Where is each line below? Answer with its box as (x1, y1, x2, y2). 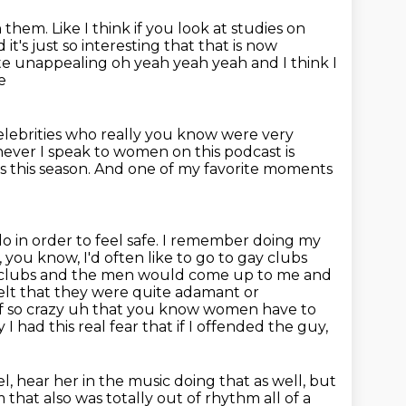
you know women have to (127, 301, 316, 318)
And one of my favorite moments (94, 160, 333, 178)
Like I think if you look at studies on (52, 20, 305, 37)
